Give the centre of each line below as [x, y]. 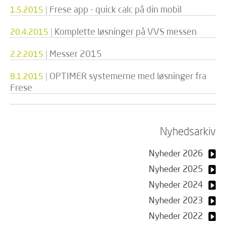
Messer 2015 [76, 53]
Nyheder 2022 [176, 216]
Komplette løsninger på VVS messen [126, 31]
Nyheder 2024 [176, 184]
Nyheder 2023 [176, 200]
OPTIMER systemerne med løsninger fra [128, 76]
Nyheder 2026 [176, 153]
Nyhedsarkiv [188, 131]
